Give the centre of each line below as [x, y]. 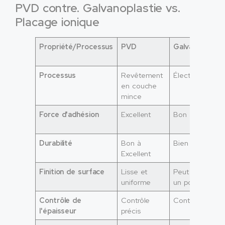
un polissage [194, 182]
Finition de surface [72, 171]
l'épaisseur [58, 210]
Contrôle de [61, 200]
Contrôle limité [198, 200]
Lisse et [134, 171]
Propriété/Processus [76, 46]
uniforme [136, 182]
